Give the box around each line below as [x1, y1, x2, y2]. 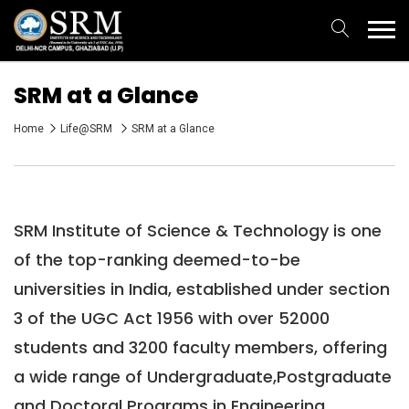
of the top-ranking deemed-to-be [14, 247, 300, 271]
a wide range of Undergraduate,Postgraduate [14, 364, 392, 388]
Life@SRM [60, 121, 115, 135]
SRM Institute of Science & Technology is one [14, 218, 382, 242]
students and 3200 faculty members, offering [14, 335, 387, 359]
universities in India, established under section [14, 277, 390, 300]
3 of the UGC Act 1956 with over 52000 [14, 306, 330, 330]
